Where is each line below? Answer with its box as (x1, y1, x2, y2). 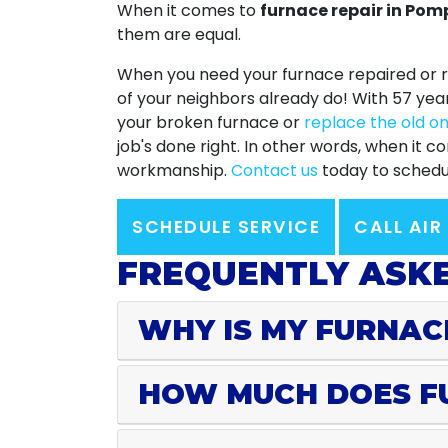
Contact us (231, 159, 318, 182)
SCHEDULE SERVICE (132, 215, 320, 239)
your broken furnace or (117, 111, 304, 134)
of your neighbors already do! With (117, 87, 392, 110)
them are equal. (117, 23, 241, 46)
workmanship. (117, 159, 231, 182)
